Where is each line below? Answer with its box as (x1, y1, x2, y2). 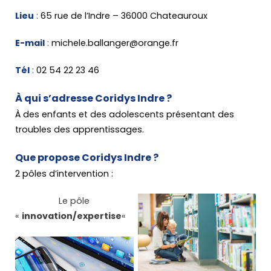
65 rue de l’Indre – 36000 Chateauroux (38, 9, 207, 22)
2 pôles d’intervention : (15, 168, 113, 180)
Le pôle (15, 195, 90, 207)
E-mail (15, 36, 45, 49)
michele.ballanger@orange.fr (49, 36, 178, 49)
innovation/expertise (22, 210, 122, 223)
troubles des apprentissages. (15, 123, 144, 136)
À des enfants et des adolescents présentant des (15, 108, 234, 121)
